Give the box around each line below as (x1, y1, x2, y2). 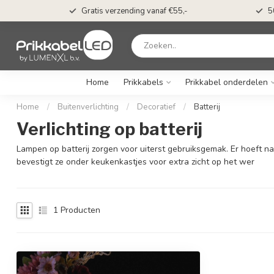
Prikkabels (123, 76, 163, 88)
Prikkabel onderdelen (185, 76, 268, 88)
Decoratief (137, 102, 176, 113)
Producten (58, 204, 100, 217)
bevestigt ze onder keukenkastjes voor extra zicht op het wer (17, 156, 254, 168)
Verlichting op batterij (17, 119, 202, 139)
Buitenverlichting (57, 102, 119, 113)
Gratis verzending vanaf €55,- (81, 5, 187, 17)
